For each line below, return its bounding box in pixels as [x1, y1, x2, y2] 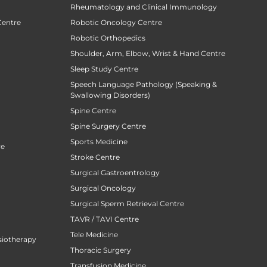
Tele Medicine [70, 230, 118, 240]
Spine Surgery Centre [70, 122, 146, 131]
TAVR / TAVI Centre [70, 215, 139, 224]
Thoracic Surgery [70, 246, 131, 255]
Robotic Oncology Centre [70, 18, 162, 27]
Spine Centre [70, 106, 116, 116]
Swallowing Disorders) [70, 91, 150, 100]
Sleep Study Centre [70, 64, 138, 74]
